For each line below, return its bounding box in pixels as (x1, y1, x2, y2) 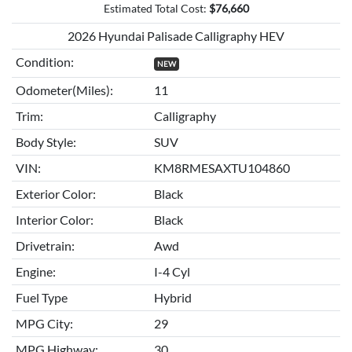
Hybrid (153, 289, 192, 305)
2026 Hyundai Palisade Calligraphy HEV (68, 27, 284, 43)
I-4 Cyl (153, 263, 190, 279)
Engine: (15, 263, 56, 279)
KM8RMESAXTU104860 (153, 159, 290, 175)
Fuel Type (15, 289, 68, 305)
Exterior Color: (15, 185, 96, 201)
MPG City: (15, 315, 73, 331)
